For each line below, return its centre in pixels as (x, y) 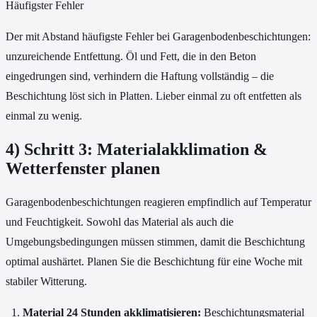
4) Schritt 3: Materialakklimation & (137, 150)
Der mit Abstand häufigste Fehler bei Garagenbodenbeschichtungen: (158, 37)
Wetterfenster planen (83, 169)
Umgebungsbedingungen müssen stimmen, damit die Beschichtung (155, 242)
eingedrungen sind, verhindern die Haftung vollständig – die (140, 76)
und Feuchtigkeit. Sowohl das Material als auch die (120, 222)
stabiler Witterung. (46, 282)
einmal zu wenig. (44, 116)
